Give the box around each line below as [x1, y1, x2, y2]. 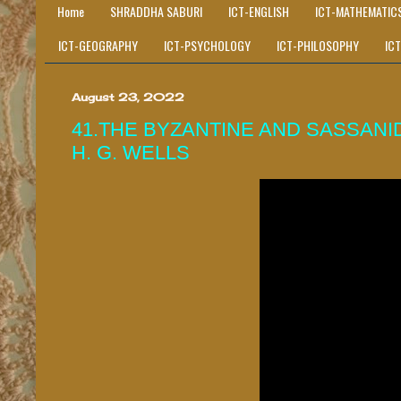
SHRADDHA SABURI [110, 2, 202, 21]
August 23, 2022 [72, 90, 184, 104]
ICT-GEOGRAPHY [58, 36, 138, 55]
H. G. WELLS [72, 141, 190, 165]
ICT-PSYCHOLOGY [164, 36, 251, 55]
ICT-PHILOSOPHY [277, 36, 359, 55]
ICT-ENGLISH [228, 2, 289, 21]
